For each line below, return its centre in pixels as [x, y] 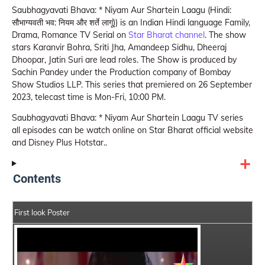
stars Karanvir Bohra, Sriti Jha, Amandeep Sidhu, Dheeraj [119, 47]
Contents [37, 179]
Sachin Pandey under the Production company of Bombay [121, 72]
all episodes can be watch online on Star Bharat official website [132, 130]
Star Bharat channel [167, 35]
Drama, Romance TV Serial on [70, 35]
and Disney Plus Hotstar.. [59, 143]
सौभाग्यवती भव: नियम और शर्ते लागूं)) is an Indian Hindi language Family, [131, 22]
